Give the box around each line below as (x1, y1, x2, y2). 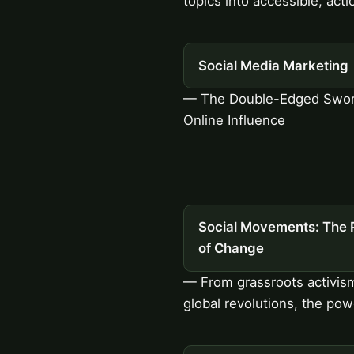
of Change (198, 240, 264, 257)
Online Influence (183, 112, 285, 129)
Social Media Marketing (198, 57, 348, 73)
